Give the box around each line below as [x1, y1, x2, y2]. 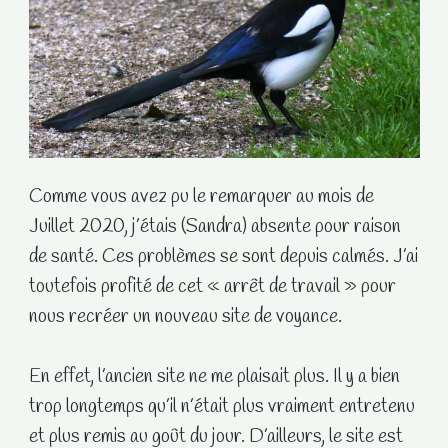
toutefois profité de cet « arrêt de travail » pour [28, 274, 396, 300]
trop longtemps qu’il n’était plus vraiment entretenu [28, 394, 415, 420]
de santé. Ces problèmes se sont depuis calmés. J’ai [28, 244, 418, 270]
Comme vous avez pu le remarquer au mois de [28, 184, 374, 210]
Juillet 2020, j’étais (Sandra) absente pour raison [28, 214, 401, 240]
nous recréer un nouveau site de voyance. [28, 304, 342, 330]
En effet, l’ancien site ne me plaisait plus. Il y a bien [28, 364, 400, 390]
